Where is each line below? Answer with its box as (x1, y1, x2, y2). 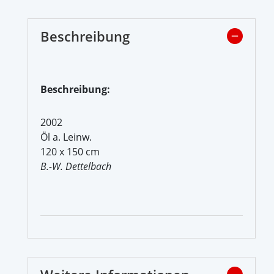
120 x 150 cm (40, 144, 100, 158)
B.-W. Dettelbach (40, 159, 111, 173)
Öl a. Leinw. (40, 130, 92, 144)
